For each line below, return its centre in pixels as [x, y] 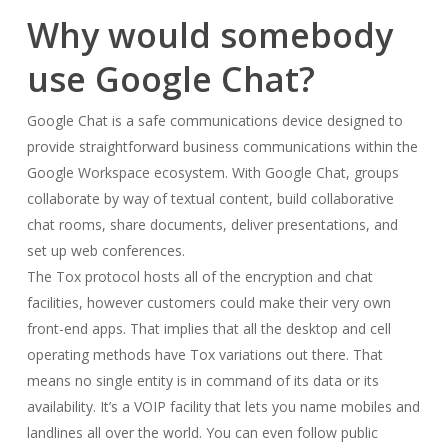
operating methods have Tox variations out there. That [204, 354]
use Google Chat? [170, 79]
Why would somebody [209, 35]
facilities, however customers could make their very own [208, 302]
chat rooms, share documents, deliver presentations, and [212, 224]
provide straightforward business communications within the [222, 146]
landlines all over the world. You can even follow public [202, 432]
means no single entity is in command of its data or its [202, 380]
